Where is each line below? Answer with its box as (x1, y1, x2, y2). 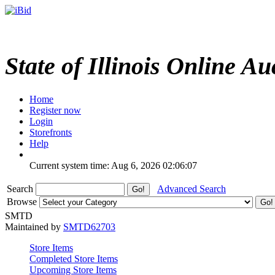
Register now (29, 104, 81, 115)
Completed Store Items (29, 253, 118, 264)
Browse (7, 196, 39, 207)
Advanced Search (157, 183, 226, 194)
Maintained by (5, 221, 63, 232)
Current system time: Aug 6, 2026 (29, 160, 160, 171)
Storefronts (29, 126, 72, 137)
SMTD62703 (63, 221, 115, 232)
